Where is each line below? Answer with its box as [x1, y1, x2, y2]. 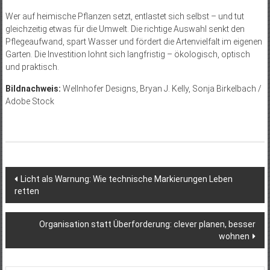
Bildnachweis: [5, 83, 63, 93]
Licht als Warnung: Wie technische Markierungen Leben [20, 174, 233, 184]
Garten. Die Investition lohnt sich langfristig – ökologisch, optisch [5, 49, 250, 59]
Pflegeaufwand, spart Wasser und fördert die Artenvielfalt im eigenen [5, 36, 262, 46]
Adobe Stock [5, 96, 54, 106]
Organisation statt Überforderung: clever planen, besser [39, 219, 256, 229]
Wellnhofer [62, 83, 104, 93]
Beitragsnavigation [4, 166, 142, 187]
